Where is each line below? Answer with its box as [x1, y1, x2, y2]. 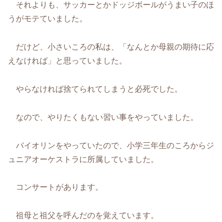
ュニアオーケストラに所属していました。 [8, 155, 159, 164]
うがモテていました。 [8, 14, 87, 23]
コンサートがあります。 [8, 183, 103, 192]
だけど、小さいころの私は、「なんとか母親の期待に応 [8, 43, 214, 52]
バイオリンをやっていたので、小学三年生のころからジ [8, 141, 214, 150]
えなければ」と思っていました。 [8, 56, 127, 65]
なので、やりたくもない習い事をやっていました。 [8, 112, 198, 121]
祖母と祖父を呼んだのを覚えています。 [8, 211, 159, 220]
